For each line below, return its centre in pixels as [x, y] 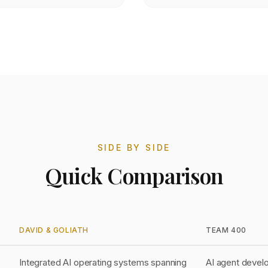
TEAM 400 [226, 230]
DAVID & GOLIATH [54, 230]
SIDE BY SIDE [134, 147]
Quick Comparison [134, 175]
